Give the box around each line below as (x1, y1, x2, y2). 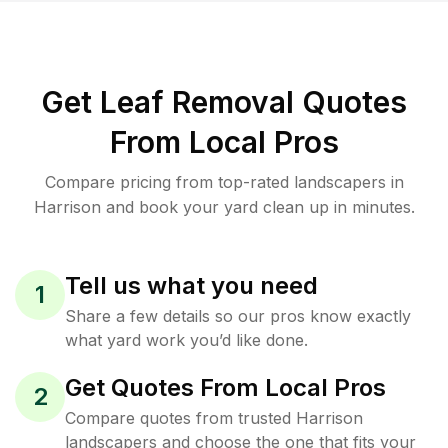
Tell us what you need (65, 271, 318, 300)
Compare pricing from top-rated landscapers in (44, 172, 404, 192)
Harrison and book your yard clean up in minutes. (33, 197, 415, 217)
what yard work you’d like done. (65, 330, 308, 350)
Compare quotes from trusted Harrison (65, 408, 363, 428)
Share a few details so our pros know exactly (65, 306, 411, 326)
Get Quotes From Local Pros (65, 373, 386, 402)
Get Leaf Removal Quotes (41, 84, 407, 120)
